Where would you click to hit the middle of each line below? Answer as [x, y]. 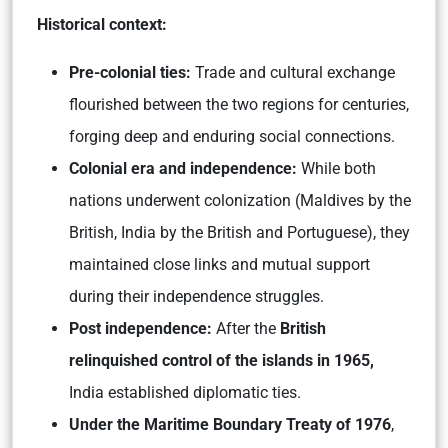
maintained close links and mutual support [219, 265]
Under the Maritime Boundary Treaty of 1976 [230, 425]
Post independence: [140, 329]
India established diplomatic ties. [187, 393]
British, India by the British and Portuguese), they [239, 233]
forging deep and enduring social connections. [232, 137]
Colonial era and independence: [183, 169]
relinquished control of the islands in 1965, [221, 361]
